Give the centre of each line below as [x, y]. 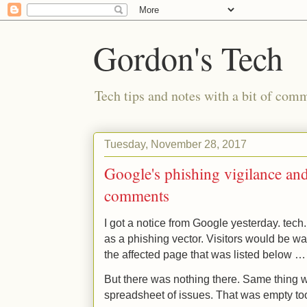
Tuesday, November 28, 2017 [175, 144]
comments [137, 195]
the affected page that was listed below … [205, 254]
